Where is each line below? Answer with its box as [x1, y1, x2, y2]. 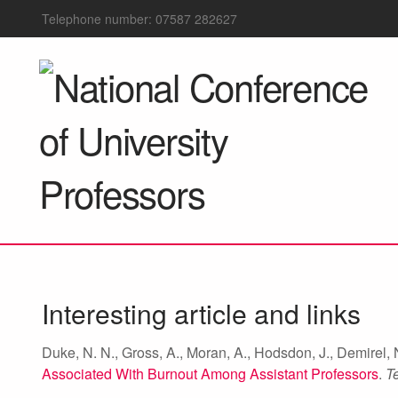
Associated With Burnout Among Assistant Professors [42, 363, 378, 384]
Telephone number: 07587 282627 [42, 10, 237, 28]
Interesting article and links [42, 294, 361, 332]
